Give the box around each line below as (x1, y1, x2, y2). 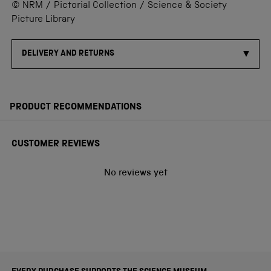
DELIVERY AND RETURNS (22, 49, 114, 58)
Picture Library (11, 15, 75, 25)
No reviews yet (103, 168, 168, 178)
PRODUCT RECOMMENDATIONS (10, 102, 142, 113)
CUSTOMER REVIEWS (11, 139, 100, 149)
